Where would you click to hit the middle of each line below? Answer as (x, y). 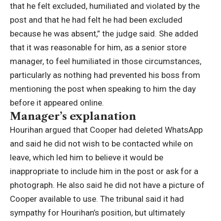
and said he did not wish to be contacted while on (101, 144)
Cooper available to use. (54, 199)
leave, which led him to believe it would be (87, 158)
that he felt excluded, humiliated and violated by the (105, 6)
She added (178, 34)
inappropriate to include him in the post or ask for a (104, 171)
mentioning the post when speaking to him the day (103, 89)
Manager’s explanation (73, 116)
